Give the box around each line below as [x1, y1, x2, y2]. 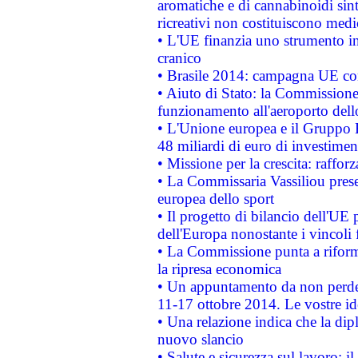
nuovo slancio [157, 331, 244, 348]
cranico [157, 50, 201, 66]
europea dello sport [157, 190, 274, 207]
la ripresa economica [157, 261, 281, 277]
